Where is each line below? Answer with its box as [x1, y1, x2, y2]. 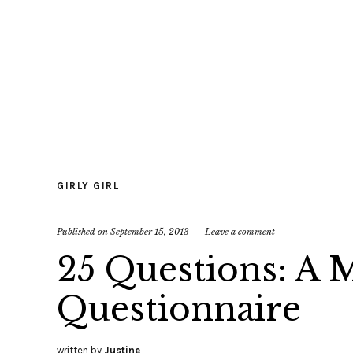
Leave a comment [205, 226, 275, 237]
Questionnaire [57, 288, 301, 329]
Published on [57, 226, 110, 237]
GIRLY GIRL [57, 180, 119, 191]
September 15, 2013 [110, 226, 189, 237]
